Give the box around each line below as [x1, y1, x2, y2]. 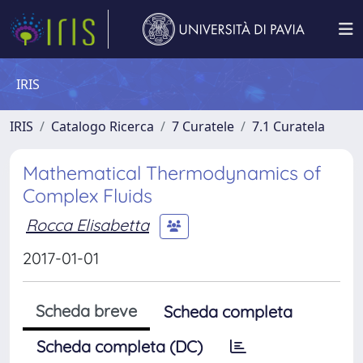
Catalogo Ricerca [51, 117, 154, 135]
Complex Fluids [23, 184, 152, 207]
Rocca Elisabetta [26, 214, 149, 235]
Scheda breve [36, 301, 137, 321]
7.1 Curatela [252, 117, 325, 135]
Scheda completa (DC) [36, 336, 203, 357]
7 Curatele [172, 117, 234, 135]
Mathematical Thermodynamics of [23, 161, 322, 185]
